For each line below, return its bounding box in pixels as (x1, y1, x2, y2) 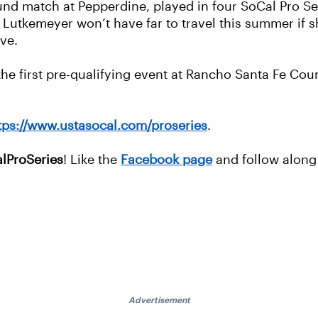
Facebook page (121, 153, 212, 168)
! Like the (63, 153, 121, 168)
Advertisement (128, 297, 190, 304)
